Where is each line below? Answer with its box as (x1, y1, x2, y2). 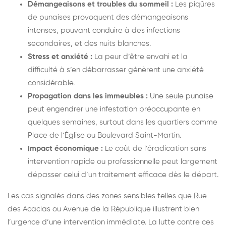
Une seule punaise (148, 92, 213, 100)
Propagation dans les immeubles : (28, 92, 148, 100)
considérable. (28, 79, 75, 87)
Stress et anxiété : (28, 52, 92, 61)
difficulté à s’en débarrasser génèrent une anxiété (28, 66, 204, 74)
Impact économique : (28, 144, 103, 152)
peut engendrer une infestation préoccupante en (28, 105, 200, 113)
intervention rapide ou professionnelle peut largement (28, 157, 217, 165)
